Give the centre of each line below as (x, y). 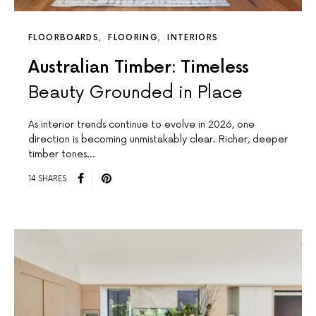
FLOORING (133, 38)
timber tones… (61, 154)
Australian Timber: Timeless (139, 68)
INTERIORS (193, 38)
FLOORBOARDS (64, 38)
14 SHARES (47, 178)
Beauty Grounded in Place (135, 93)
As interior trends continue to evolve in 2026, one (141, 125)
